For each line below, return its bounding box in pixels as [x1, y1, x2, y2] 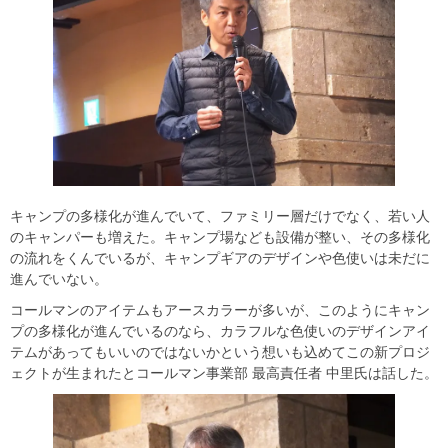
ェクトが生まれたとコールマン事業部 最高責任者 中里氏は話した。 [10, 365, 438, 382]
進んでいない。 [10, 271, 108, 288]
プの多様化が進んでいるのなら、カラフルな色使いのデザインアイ [10, 323, 430, 340]
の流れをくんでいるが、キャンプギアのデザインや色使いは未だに [10, 250, 430, 267]
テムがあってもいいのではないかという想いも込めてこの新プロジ [10, 344, 430, 361]
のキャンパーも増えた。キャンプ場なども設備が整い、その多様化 [10, 229, 430, 246]
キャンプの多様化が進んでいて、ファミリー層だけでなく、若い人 [10, 208, 430, 225]
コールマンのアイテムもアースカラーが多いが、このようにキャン [10, 302, 430, 319]
